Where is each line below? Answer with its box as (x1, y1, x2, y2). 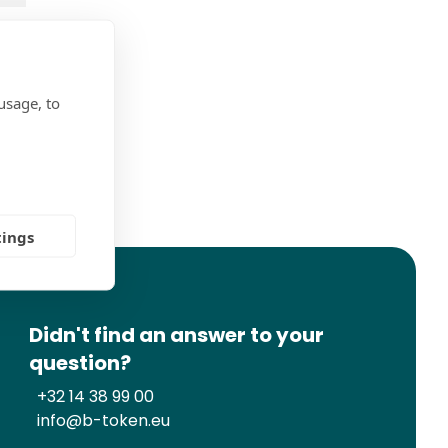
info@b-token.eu (37, 409, 171, 432)
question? (29, 349, 132, 377)
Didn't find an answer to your (29, 321, 325, 349)
